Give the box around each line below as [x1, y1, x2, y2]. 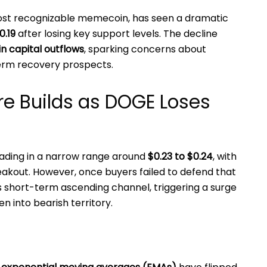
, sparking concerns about [84, 42, 206, 57]
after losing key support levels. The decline [15, 27, 218, 41]
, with [213, 149, 237, 163]
